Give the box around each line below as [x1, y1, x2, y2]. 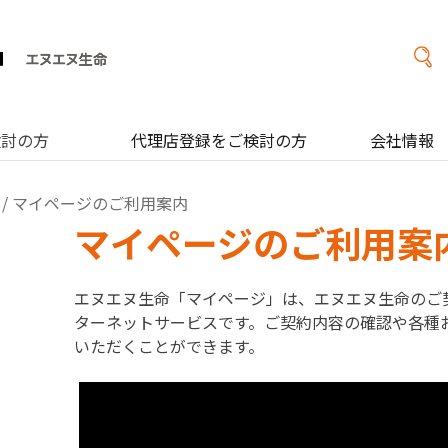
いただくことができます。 [74, 334, 264, 358]
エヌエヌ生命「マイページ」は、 [74, 286, 314, 310]
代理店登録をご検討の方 [131, 128, 308, 152]
